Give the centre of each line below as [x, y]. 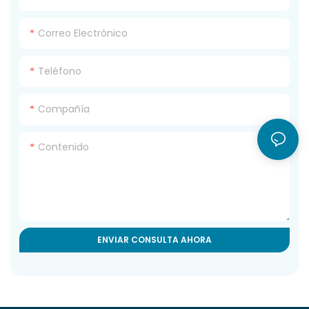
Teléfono [60, 71]
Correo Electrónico [83, 33]
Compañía [64, 109]
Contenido [64, 147]
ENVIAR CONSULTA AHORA [154, 240]
